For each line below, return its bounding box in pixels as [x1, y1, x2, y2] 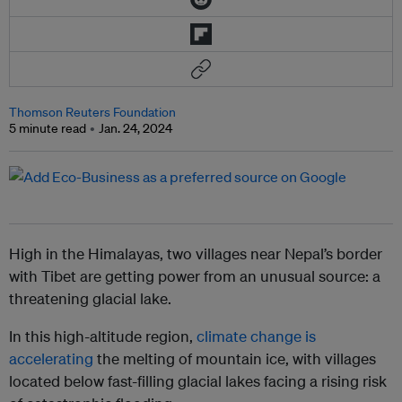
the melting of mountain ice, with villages [93, 349, 376, 369]
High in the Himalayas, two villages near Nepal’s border [9, 244, 382, 264]
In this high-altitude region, [9, 327, 197, 346]
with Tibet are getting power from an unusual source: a [9, 267, 380, 286]
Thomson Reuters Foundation [9, 104, 176, 121]
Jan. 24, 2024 [99, 120, 172, 137]
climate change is [197, 327, 316, 346]
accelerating [9, 349, 93, 369]
